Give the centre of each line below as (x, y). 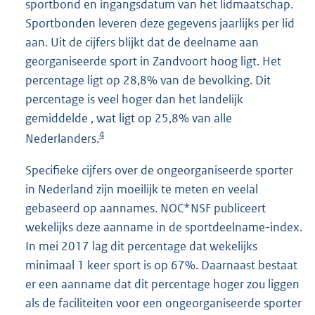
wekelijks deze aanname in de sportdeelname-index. (164, 227)
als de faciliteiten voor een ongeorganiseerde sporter (163, 303)
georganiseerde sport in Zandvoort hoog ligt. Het (153, 61)
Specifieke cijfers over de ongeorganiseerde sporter (159, 170)
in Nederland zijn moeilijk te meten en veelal (142, 189)
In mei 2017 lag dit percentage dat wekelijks (141, 246)
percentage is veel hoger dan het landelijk (134, 99)
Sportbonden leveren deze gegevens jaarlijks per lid (160, 23)
